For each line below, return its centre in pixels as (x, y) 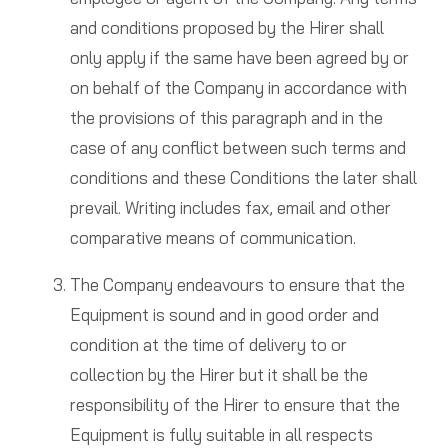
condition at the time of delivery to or (208, 345)
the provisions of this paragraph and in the (226, 118)
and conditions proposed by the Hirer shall (226, 28)
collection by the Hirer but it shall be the (218, 375)
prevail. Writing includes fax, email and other (230, 208)
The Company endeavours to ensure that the (237, 285)
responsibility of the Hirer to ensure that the (234, 405)
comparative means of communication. (212, 238)
